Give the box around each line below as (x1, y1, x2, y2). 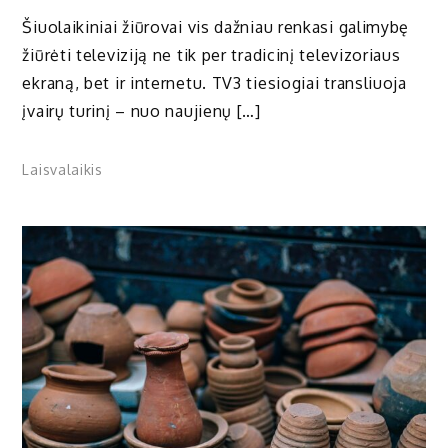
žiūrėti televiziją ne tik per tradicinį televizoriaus (22, 44, 401, 65)
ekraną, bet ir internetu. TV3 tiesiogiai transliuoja (22, 72, 407, 93)
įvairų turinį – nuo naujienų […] (22, 100, 261, 121)
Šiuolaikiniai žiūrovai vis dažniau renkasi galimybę (22, 16, 410, 37)
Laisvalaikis (22, 161, 103, 179)
